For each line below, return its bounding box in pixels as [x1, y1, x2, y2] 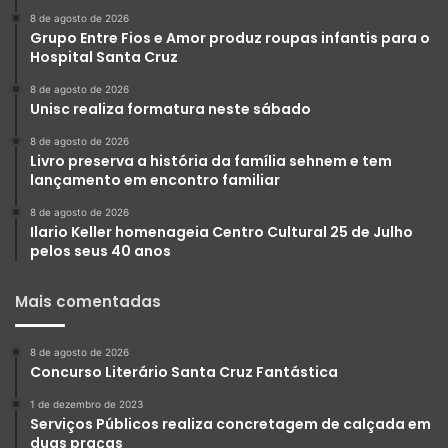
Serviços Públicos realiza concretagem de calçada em [30, 414, 431, 435]
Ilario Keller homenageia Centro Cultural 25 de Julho [30, 222, 413, 243]
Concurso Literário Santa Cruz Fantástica [30, 362, 338, 383]
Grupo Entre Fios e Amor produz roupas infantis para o [30, 28, 430, 49]
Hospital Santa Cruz [30, 47, 178, 68]
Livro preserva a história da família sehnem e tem [30, 151, 392, 172]
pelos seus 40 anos [30, 241, 171, 262]
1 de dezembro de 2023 [30, 398, 143, 411]
